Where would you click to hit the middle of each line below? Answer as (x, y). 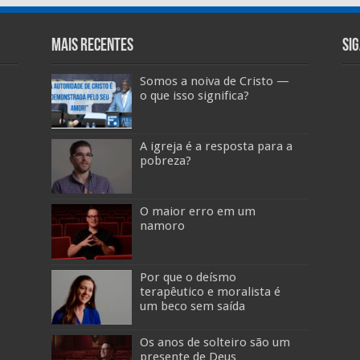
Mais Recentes (92, 46)
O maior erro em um (197, 212)
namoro (162, 226)
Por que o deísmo (188, 277)
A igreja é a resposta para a (216, 147)
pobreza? (165, 161)
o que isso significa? (194, 96)
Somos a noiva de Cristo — (214, 81)
